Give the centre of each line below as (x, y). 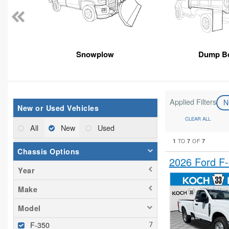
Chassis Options (49, 152)
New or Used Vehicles (58, 108)
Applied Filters (193, 102)
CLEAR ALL (198, 118)
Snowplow (95, 54)
